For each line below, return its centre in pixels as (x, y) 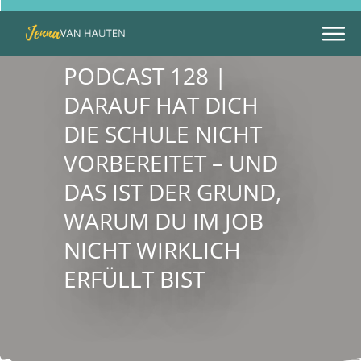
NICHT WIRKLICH (152, 250)
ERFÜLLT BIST (134, 279)
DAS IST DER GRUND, (172, 192)
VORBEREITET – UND (171, 163)
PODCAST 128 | (145, 76)
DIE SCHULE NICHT (163, 134)
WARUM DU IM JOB (164, 221)
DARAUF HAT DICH (161, 105)
